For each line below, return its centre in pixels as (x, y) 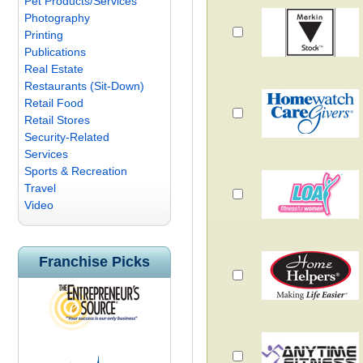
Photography (57, 18)
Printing (44, 35)
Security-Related (67, 137)
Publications (55, 52)
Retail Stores (57, 120)
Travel (40, 188)
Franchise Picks (94, 262)
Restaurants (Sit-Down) (84, 86)
